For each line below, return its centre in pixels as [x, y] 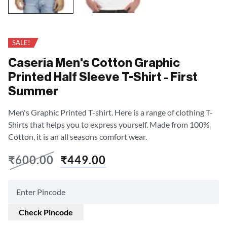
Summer [33, 91]
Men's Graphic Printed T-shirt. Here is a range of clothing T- [110, 112]
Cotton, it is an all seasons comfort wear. [78, 136]
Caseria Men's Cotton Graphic [94, 63]
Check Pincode [46, 212]
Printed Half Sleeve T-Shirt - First [103, 77]
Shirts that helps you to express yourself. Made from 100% [109, 124]
